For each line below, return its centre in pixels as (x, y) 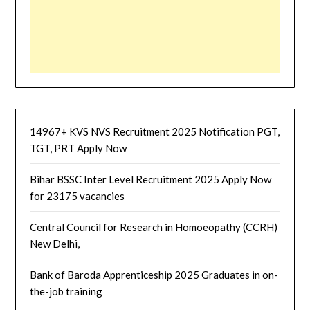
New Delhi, (55, 244)
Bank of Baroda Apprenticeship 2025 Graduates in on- (154, 275)
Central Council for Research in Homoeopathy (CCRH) (154, 227)
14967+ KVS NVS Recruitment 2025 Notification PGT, (155, 132)
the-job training (66, 292)
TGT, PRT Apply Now (79, 148)
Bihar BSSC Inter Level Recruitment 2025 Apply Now (151, 180)
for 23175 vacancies (77, 196)
